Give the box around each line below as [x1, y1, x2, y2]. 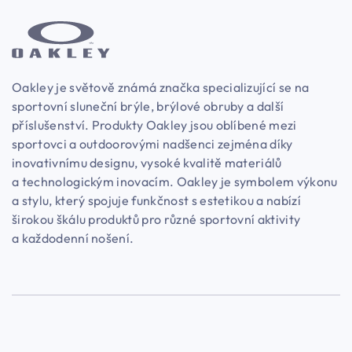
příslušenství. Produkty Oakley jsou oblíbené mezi [12, 117, 297, 134]
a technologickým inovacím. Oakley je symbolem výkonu [12, 174, 338, 190]
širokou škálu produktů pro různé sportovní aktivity [12, 211, 301, 228]
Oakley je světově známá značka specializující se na [12, 79, 310, 96]
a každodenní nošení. [12, 230, 134, 247]
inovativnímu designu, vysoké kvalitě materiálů [12, 155, 282, 171]
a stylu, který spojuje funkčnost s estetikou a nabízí [12, 192, 301, 209]
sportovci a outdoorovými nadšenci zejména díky [12, 136, 293, 152]
